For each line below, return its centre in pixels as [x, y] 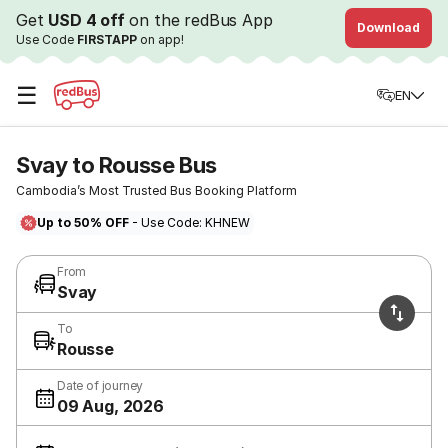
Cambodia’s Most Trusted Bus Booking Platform [156, 190]
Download [388, 27]
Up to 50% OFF [83, 222]
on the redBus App [198, 20]
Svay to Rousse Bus [116, 165]
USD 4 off [86, 20]
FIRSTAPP [107, 39]
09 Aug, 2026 [110, 405]
